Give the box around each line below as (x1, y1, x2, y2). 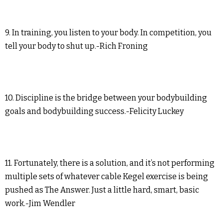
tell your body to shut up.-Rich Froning (5, 41, 148, 51)
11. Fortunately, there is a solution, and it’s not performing (5, 158, 215, 168)
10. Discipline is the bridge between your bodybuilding (5, 93, 207, 103)
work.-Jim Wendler (5, 199, 75, 209)
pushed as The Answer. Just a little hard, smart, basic (5, 185, 199, 195)
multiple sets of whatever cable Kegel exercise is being (5, 172, 208, 182)
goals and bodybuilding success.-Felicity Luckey (5, 107, 184, 116)
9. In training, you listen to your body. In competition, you (5, 28, 212, 38)
